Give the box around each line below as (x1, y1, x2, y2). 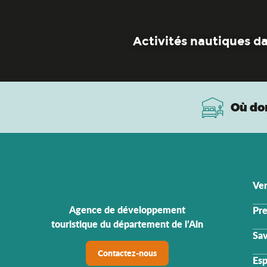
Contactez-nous (97, 247, 157, 260)
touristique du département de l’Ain (51, 216, 203, 231)
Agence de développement (69, 202, 185, 216)
